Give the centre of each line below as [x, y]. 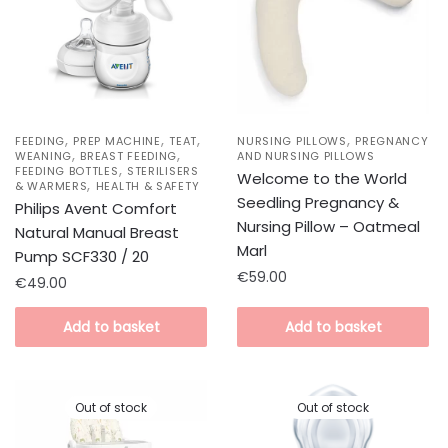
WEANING [43, 156]
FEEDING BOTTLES [67, 171]
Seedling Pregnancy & [318, 203]
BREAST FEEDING [129, 156]
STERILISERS [162, 171]
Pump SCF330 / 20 [82, 257]
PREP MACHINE [117, 141]
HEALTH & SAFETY [147, 186]
